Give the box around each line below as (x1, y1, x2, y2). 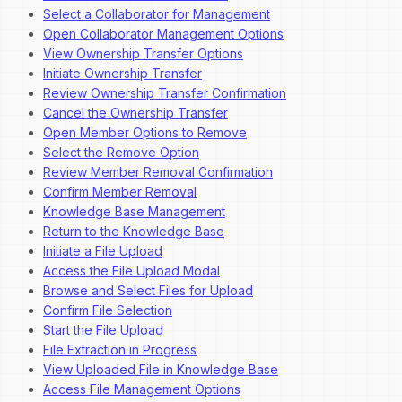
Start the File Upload (43, 322, 163, 337)
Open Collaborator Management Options (43, 26, 284, 41)
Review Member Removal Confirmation (43, 164, 273, 179)
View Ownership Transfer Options (43, 46, 243, 61)
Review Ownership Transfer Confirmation (43, 85, 286, 100)
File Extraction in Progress (43, 342, 197, 357)
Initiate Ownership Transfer (43, 66, 202, 81)
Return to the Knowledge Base (43, 223, 224, 239)
